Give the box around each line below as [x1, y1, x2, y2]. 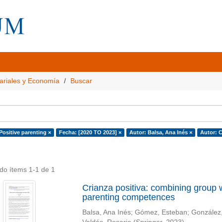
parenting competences [82, 192, 175, 202]
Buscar [70, 77, 92, 85]
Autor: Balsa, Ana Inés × [129, 129, 192, 135]
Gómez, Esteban [134, 209, 187, 216]
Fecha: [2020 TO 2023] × [58, 129, 121, 135]
